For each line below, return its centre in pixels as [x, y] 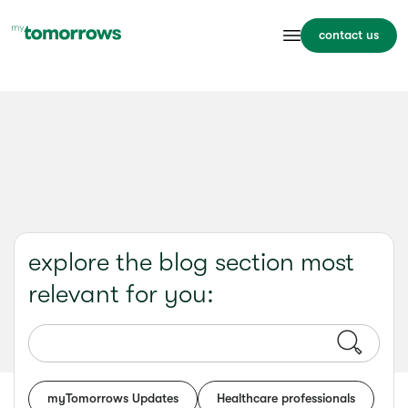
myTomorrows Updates [113, 398]
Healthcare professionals [286, 398]
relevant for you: [121, 294]
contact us [348, 35]
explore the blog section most [191, 262]
